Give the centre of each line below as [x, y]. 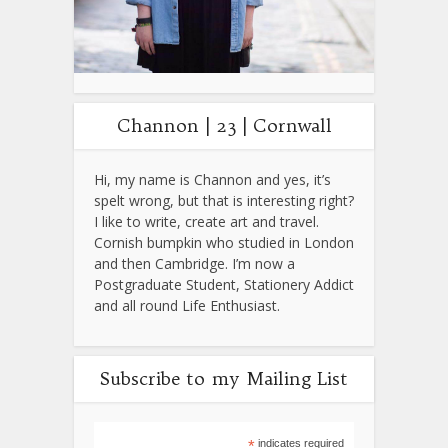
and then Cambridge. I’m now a [194, 264]
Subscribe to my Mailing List [224, 379]
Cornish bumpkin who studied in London [224, 243]
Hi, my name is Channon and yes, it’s [212, 180]
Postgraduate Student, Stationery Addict [224, 285]
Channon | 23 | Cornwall [224, 126]
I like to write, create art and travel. [206, 222]
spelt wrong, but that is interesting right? [224, 201]
